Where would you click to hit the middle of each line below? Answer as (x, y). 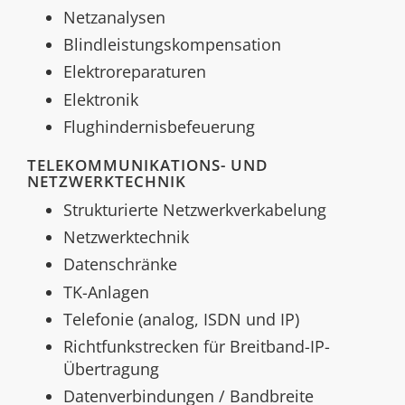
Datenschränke (120, 264)
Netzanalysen (114, 17)
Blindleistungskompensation (172, 44)
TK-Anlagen (106, 292)
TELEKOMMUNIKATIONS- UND (147, 165)
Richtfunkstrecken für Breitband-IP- (197, 346)
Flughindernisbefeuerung (159, 126)
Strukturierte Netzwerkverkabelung (195, 209)
